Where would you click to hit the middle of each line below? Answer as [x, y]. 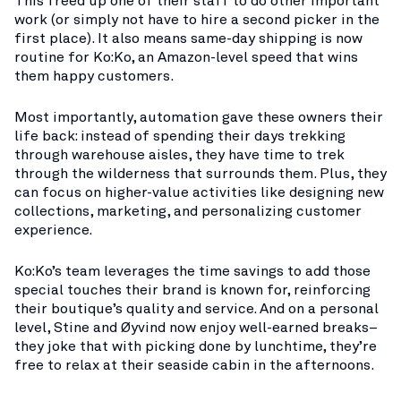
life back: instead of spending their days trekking [180, 136]
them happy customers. [94, 76]
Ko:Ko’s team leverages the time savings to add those [192, 271]
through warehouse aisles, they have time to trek [179, 154]
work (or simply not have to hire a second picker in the [197, 19]
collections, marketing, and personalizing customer [188, 211]
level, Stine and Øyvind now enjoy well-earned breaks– [196, 327]
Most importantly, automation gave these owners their [199, 117]
